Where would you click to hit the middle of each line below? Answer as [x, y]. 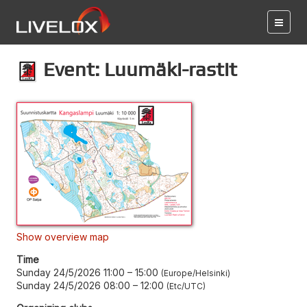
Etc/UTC [186, 286]
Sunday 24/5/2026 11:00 [71, 272]
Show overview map [63, 236]
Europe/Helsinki [196, 273]
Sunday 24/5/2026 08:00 [73, 285]
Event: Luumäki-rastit [138, 69]
